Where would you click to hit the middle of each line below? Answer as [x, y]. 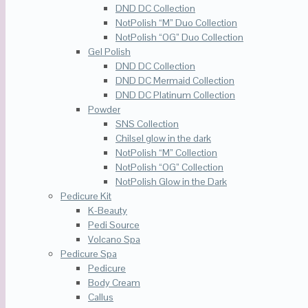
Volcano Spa [114, 240]
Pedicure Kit [86, 196]
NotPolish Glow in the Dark [171, 182]
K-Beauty [108, 211]
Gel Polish [109, 52]
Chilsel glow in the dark [163, 139]
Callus [101, 297]
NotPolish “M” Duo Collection [176, 23]
